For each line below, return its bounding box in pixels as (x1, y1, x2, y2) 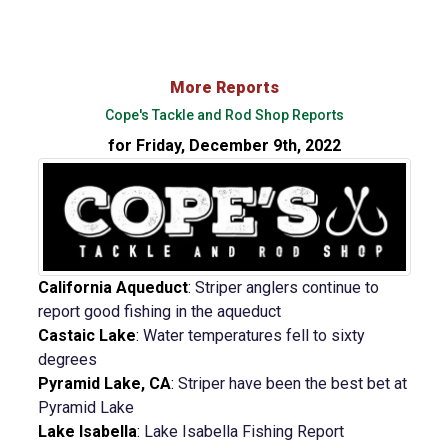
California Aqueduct (37, 277, 188, 297)
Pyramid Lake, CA (37, 373, 171, 393)
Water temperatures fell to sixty (142, 325, 365, 345)
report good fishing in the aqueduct (37, 301, 281, 321)
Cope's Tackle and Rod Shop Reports (104, 107, 344, 124)
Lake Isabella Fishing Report (143, 421, 344, 441)
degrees (37, 349, 97, 369)
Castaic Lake (37, 325, 136, 345)
